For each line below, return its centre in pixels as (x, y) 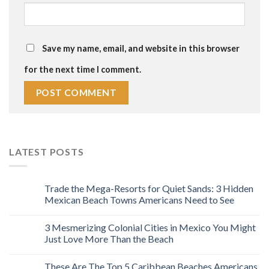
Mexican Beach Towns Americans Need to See (139, 200)
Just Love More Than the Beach (109, 239)
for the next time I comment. (83, 69)
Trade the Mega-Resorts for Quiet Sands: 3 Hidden (149, 189)
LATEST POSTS (47, 151)
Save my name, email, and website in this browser (141, 48)
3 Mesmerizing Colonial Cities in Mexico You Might (150, 228)
